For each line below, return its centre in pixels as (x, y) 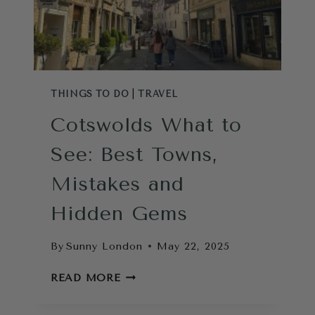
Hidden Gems (119, 213)
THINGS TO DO (90, 94)
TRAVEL (158, 94)
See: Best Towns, (134, 154)
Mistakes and (117, 184)
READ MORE (86, 278)
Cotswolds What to (146, 124)
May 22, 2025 (194, 246)
